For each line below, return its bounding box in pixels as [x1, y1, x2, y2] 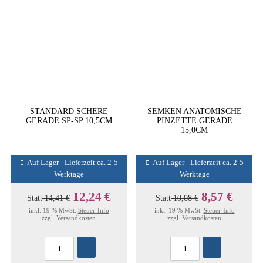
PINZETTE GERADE [156, 116, 232, 125]
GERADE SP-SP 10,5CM [25, 116, 112, 125]
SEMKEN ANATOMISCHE [147, 106, 242, 116]
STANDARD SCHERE [29, 106, 108, 116]
